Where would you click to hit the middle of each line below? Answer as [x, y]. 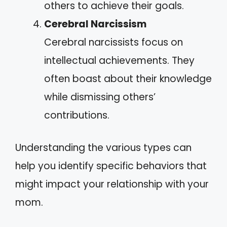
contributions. [77, 115]
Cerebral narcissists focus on [113, 42]
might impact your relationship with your [112, 184]
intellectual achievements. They [119, 60]
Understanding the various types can [103, 148]
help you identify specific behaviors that [111, 166]
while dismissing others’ [100, 97]
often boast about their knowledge [128, 79]
